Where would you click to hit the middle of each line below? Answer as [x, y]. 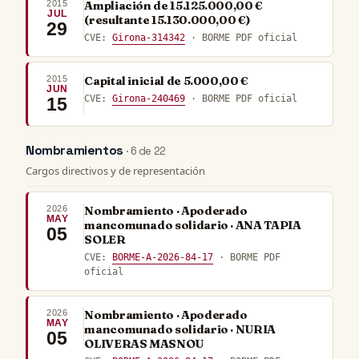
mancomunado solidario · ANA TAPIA [193, 226]
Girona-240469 [149, 99]
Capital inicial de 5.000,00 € [166, 81]
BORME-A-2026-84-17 [163, 258]
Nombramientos [76, 150]
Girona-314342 [149, 38]
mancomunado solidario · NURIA [180, 329]
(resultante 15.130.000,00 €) [167, 20]
